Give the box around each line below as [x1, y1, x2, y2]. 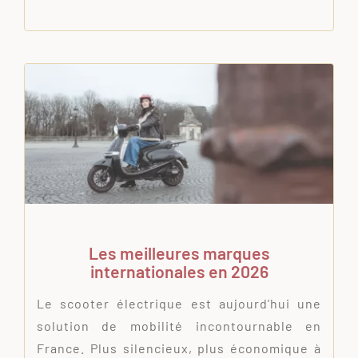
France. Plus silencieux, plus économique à [36, 340, 322, 356]
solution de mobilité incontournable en [36, 318, 322, 334]
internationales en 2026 [89, 261, 268, 282]
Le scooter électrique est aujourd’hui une [36, 296, 322, 312]
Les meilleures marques [88, 243, 270, 264]
